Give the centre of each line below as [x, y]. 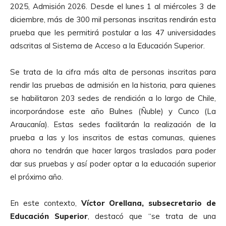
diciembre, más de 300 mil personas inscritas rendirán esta [113, 19]
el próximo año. [37, 177]
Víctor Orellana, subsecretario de [146, 203]
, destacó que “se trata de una [152, 216]
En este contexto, [43, 203]
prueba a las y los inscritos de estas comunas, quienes [113, 137]
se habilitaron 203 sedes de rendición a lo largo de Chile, [113, 98]
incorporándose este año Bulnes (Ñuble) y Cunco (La [113, 111]
